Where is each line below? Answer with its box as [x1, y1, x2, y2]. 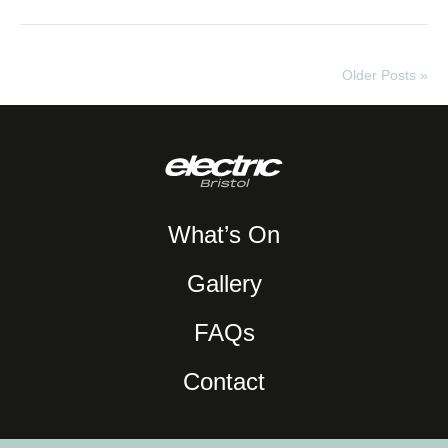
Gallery [186, 270, 262, 298]
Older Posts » [342, 67, 428, 84]
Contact [183, 368, 265, 396]
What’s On [168, 221, 280, 249]
